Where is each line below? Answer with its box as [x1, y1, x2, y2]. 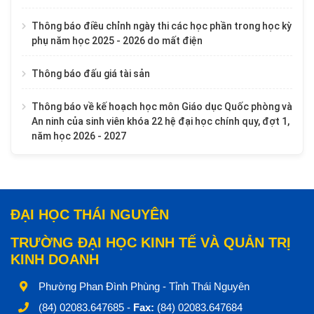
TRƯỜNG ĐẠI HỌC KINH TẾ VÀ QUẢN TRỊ [11, 235, 291, 251]
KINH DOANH [11, 252, 99, 268]
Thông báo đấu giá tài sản [32, 68, 150, 80]
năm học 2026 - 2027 [32, 130, 126, 142]
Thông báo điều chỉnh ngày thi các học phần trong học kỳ [32, 20, 292, 32]
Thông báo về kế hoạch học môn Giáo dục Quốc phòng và [32, 101, 292, 113]
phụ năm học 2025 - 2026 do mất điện [32, 35, 203, 47]
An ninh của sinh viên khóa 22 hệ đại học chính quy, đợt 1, [32, 116, 289, 128]
